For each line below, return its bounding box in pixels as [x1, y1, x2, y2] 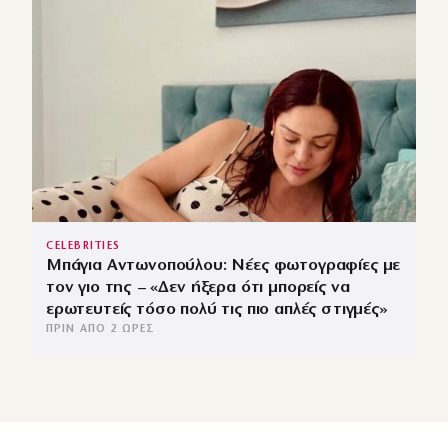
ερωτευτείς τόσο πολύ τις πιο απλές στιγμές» [46, 301, 388, 319]
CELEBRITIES [46, 241, 121, 253]
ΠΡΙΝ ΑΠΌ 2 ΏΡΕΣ [46, 324, 156, 336]
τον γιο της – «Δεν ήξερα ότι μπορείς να [46, 279, 350, 297]
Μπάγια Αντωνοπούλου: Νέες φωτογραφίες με [46, 257, 401, 275]
